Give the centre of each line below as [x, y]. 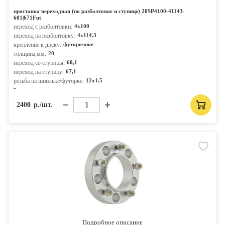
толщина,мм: [30, 54]
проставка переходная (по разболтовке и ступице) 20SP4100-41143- [99, 11]
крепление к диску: [37, 45]
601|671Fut [27, 18]
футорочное [78, 44]
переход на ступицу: [39, 72]
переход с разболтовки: [43, 27]
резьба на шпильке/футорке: [49, 81]
